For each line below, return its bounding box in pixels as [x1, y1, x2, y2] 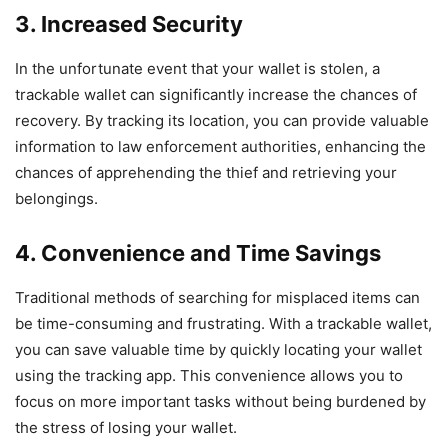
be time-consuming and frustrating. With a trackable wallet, [15, 314, 432, 334]
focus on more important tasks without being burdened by [15, 392, 426, 412]
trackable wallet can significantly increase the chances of [15, 85, 417, 105]
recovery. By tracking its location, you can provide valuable [15, 111, 429, 131]
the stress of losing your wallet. [15, 418, 237, 438]
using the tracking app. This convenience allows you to [15, 366, 403, 386]
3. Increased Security [15, 11, 243, 38]
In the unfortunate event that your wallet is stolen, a [15, 59, 380, 79]
